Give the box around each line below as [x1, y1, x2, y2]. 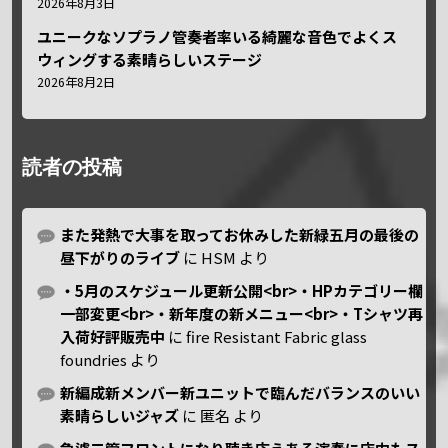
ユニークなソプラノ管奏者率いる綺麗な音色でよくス [37, 25, 398, 47]
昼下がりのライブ [60, 246, 181, 268]
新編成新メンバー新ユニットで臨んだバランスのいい [60, 381, 421, 403]
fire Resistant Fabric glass [186, 325, 368, 347]
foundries [60, 348, 128, 370]
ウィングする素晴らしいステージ [37, 48, 263, 70]
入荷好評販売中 [60, 325, 166, 347]
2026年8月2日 [37, 72, 116, 91]
